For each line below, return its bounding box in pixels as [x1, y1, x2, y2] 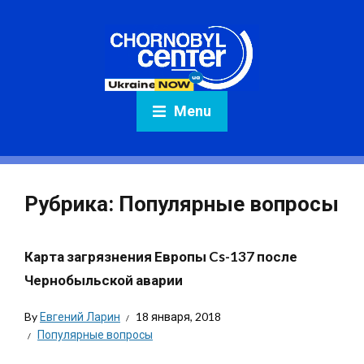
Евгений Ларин [40, 310, 120, 323]
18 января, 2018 [136, 310, 221, 323]
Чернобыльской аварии [24, 271, 183, 288]
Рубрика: [24, 192, 119, 216]
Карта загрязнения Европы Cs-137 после [24, 248, 297, 265]
